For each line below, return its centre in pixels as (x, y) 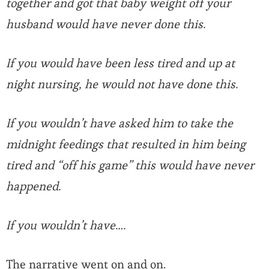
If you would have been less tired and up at (120, 63)
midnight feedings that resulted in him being (126, 144)
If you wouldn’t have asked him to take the (119, 123)
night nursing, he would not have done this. (122, 84)
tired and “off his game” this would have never (130, 165)
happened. (33, 186)
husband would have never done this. (106, 24)
